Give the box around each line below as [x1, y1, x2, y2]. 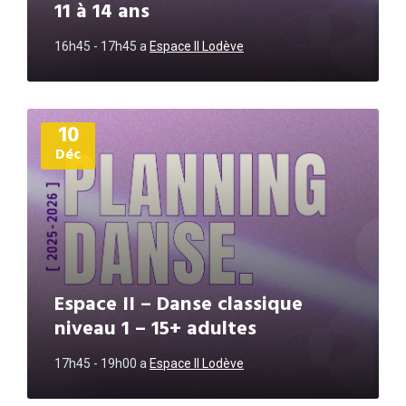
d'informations [26, 123, 117, 141]
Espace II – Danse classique [54, 289, 303, 322]
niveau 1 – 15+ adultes [54, 314, 256, 346]
